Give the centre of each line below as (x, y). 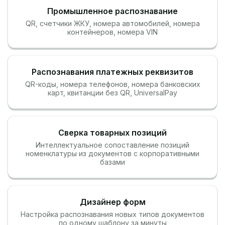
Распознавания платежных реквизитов (113, 72)
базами (113, 162)
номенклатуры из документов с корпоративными (113, 153)
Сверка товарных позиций (113, 133)
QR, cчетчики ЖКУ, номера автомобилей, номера (113, 23)
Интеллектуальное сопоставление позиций (113, 145)
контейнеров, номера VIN (113, 32)
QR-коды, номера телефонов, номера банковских (113, 84)
